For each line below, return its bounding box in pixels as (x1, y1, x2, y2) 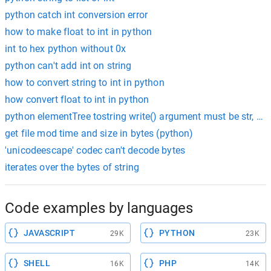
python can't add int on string (5, 60, 132, 71)
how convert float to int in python (5, 94, 149, 105)
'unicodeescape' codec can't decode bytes (5, 145, 185, 156)
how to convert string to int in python (5, 77, 165, 88)
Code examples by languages (5, 200, 193, 217)
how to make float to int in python (5, 26, 152, 38)
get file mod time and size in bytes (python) (5, 128, 194, 139)
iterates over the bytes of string (5, 162, 139, 173)
